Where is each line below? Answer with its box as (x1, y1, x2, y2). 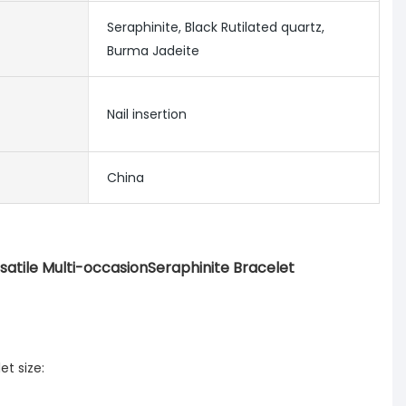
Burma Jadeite (106, 42, 199, 61)
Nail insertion (106, 105, 187, 124)
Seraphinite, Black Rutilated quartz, (106, 18, 324, 37)
